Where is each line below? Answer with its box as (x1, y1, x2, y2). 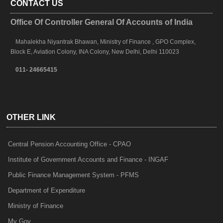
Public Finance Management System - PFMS (8, 171, 139, 179)
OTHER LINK (6, 113, 56, 121)
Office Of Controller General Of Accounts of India (10, 18, 193, 26)
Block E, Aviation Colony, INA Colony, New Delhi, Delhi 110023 (10, 49, 180, 55)
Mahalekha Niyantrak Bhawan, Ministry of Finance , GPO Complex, (15, 39, 196, 45)
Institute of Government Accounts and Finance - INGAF (8, 156, 169, 163)
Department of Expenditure (8, 187, 86, 194)
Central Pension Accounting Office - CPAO (8, 140, 131, 148)
